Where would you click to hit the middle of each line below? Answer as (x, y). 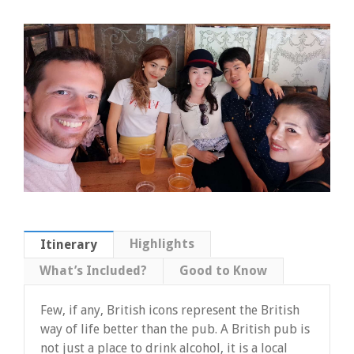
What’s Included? (93, 271)
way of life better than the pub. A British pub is (175, 330)
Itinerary (69, 245)
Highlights (162, 244)
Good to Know (223, 271)
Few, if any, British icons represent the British (170, 311)
